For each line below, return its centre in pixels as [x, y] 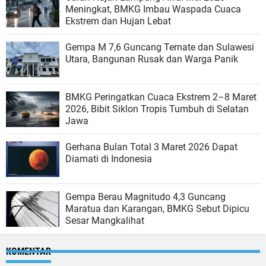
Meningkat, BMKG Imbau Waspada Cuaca [153, 9]
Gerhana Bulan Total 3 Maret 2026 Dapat [151, 147]
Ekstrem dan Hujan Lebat [118, 21]
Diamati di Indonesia [109, 159]
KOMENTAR [28, 251]
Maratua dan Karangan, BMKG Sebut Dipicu [157, 208]
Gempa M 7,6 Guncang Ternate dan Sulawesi [160, 47]
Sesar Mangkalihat [105, 220]
